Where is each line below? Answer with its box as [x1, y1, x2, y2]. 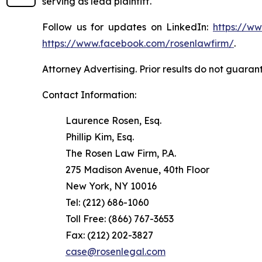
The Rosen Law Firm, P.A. [65, 147, 176, 159]
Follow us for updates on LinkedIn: [42, 20, 213, 33]
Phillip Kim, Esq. [65, 130, 134, 143]
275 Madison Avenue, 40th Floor [65, 163, 209, 175]
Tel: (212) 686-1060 [65, 196, 149, 208]
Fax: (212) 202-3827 [65, 229, 153, 241]
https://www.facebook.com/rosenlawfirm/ [42, 37, 234, 49]
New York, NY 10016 [65, 180, 157, 192]
